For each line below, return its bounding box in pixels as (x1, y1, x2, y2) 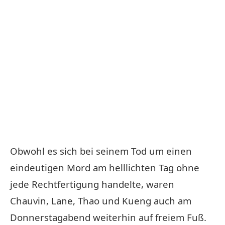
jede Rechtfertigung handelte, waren (10, 177, 174, 190)
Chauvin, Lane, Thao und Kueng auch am (10, 194, 191, 207)
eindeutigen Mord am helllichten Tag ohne (10, 161, 199, 174)
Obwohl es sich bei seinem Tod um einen (10, 144, 192, 157)
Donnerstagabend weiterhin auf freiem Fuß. (10, 210, 206, 223)
